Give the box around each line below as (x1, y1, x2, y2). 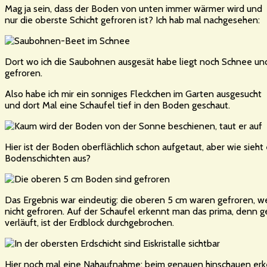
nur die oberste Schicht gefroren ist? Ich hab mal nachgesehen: (5, 14, 260, 26)
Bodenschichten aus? (5, 152, 91, 164)
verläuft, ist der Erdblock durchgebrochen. (5, 216, 174, 228)
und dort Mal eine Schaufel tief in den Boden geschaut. (5, 99, 230, 111)
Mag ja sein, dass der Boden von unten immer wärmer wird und (5, 2, 262, 14)
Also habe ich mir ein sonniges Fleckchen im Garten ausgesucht (5, 88, 262, 100)
